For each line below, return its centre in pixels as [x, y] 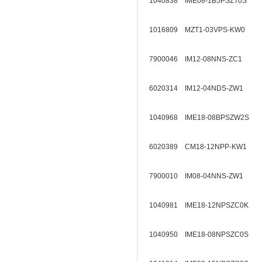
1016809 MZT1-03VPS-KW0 [201, 30]
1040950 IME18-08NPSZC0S [202, 235]
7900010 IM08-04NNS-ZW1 [200, 176]
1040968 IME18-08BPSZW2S [203, 118]
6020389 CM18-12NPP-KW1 [201, 147]
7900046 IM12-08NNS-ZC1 [199, 59]
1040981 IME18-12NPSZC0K [202, 205]
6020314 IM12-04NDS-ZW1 [200, 88]
